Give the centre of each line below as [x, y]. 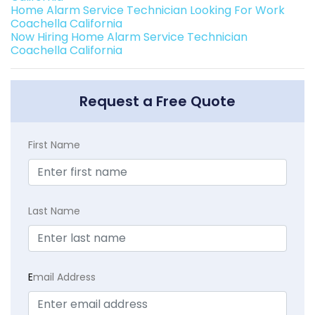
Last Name [54, 211]
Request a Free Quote [157, 101]
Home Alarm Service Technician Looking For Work [148, 10]
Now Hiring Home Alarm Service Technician [129, 37]
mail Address [64, 277]
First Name [54, 144]
